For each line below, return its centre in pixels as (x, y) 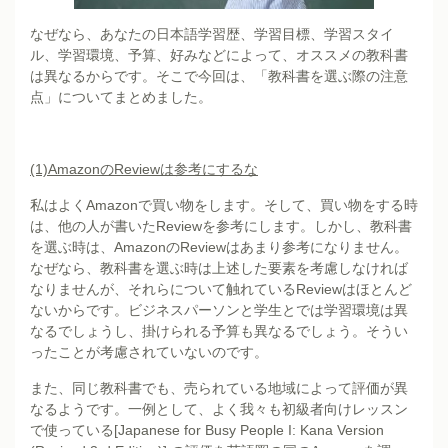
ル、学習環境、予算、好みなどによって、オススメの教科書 (219, 54)
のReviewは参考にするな (179, 168)
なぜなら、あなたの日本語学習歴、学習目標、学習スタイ (212, 33)
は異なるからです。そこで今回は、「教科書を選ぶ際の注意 (219, 75)
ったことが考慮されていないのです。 (149, 351)
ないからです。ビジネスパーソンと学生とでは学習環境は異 (219, 309)
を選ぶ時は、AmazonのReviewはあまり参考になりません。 (219, 246)
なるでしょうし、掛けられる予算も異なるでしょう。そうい (219, 330)
